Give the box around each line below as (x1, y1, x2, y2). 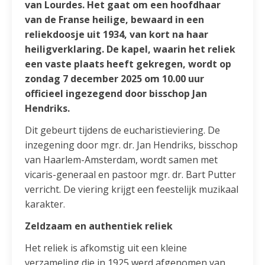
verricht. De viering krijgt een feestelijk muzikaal (25, 182, 239, 196)
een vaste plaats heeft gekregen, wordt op (25, 57, 232, 70)
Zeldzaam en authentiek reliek (25, 219, 173, 232)
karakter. (25, 197, 66, 211)
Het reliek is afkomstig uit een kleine (25, 241, 188, 254)
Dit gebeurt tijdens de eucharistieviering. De (25, 123, 221, 137)
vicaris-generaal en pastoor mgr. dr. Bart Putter (25, 167, 237, 181)
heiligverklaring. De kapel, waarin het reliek (25, 42, 236, 56)
